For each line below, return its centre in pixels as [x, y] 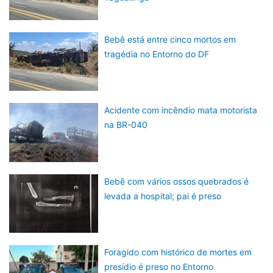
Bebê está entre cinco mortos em [170, 39]
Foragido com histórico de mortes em [178, 252]
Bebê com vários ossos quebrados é [177, 181]
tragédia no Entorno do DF [157, 54]
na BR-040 [126, 125]
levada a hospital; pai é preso [163, 196]
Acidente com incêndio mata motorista [181, 110]
